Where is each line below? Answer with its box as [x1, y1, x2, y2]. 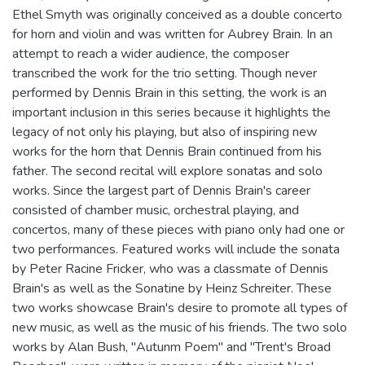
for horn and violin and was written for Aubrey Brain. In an [12, 24, 332, 43]
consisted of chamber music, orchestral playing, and [12, 200, 299, 219]
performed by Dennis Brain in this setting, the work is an [12, 83, 327, 102]
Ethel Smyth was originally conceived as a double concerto [12, 5, 342, 24]
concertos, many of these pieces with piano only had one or [12, 220, 345, 239]
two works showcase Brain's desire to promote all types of [12, 298, 347, 317]
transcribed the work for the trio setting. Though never [12, 64, 317, 82]
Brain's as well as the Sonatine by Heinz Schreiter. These [12, 279, 332, 297]
